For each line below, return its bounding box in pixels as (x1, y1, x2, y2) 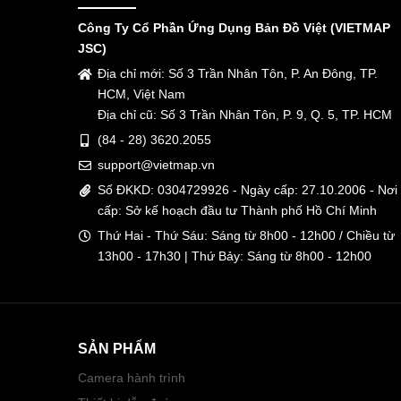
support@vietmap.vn (98, 157, 215, 172)
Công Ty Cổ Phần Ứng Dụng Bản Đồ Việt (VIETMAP (78, 20, 390, 35)
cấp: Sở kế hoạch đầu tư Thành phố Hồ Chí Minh (98, 202, 377, 218)
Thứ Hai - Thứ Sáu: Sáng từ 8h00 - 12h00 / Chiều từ (98, 227, 395, 243)
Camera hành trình (78, 370, 185, 385)
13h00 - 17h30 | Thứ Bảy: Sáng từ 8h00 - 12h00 (98, 248, 371, 263)
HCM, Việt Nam (98, 86, 185, 101)
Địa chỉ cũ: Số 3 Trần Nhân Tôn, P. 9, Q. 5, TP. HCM (98, 107, 392, 122)
